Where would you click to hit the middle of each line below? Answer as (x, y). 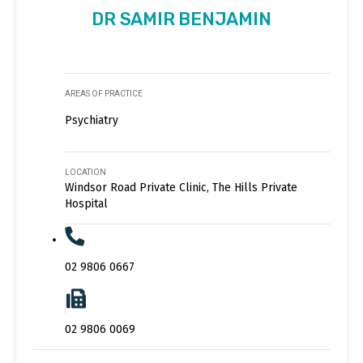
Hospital (86, 203)
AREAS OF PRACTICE (104, 93)
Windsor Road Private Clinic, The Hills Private (181, 187)
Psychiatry (92, 120)
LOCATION (85, 172)
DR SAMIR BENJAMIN (181, 19)
